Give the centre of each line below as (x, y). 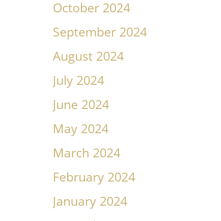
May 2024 (80, 129)
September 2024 (100, 32)
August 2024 (88, 56)
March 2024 (86, 153)
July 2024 (78, 80)
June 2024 (81, 104)
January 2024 (90, 201)
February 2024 (94, 177)
